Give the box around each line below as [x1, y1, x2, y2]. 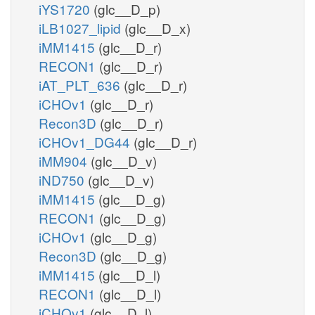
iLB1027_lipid [39, 18, 124, 37]
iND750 [39, 169, 88, 189]
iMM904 [39, 150, 91, 170]
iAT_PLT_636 [39, 75, 124, 94]
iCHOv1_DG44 [39, 131, 134, 151]
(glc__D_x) [124, 18, 191, 37]
